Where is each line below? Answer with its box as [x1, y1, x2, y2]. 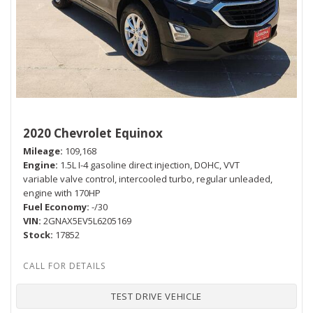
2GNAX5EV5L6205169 [43, 214, 131, 227]
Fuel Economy [23, 200, 87, 213]
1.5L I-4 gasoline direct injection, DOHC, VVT [60, 158, 240, 171]
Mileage [23, 144, 60, 157]
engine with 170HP [23, 186, 101, 199]
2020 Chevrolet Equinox [23, 124, 163, 141]
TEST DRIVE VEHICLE [111, 289, 202, 303]
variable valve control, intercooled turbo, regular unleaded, [23, 172, 272, 185]
